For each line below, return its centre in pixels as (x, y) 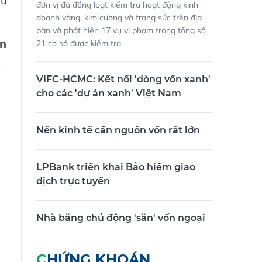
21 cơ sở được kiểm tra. (80, 49)
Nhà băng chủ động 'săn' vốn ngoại (121, 224)
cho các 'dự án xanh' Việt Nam (109, 99)
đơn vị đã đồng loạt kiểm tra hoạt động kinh (117, 11)
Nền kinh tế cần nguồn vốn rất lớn (118, 136)
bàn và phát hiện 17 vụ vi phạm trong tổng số (121, 37)
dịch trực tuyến (73, 187)
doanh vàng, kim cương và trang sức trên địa (119, 24)
